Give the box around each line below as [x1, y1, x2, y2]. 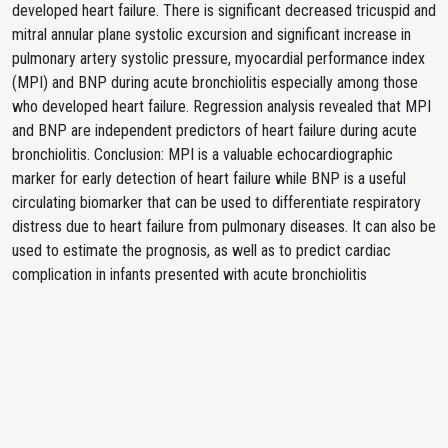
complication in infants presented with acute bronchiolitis [12, 265, 367, 284]
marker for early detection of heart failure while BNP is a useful [12, 169, 406, 188]
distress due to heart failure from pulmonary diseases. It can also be [12, 217, 436, 236]
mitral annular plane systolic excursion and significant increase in [12, 25, 411, 44]
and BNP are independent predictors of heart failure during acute [12, 121, 417, 140]
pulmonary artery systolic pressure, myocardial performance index [12, 49, 425, 68]
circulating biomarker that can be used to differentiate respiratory [12, 193, 421, 212]
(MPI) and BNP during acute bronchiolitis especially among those [12, 73, 418, 92]
